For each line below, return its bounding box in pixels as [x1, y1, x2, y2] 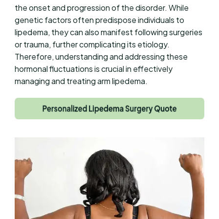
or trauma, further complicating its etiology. [15, 39, 170, 49]
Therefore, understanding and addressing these [15, 51, 188, 62]
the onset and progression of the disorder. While [15, 2, 189, 13]
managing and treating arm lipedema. [15, 75, 148, 86]
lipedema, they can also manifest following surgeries [15, 26, 202, 37]
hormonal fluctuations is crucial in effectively [15, 63, 173, 74]
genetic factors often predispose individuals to [15, 14, 184, 25]
